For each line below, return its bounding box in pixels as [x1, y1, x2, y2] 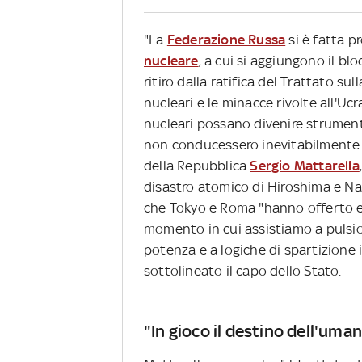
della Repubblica [144, 158, 250, 175]
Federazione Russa [166, 32, 286, 48]
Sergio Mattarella [250, 158, 360, 175]
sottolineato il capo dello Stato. [144, 263, 342, 280]
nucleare [144, 53, 199, 69]
